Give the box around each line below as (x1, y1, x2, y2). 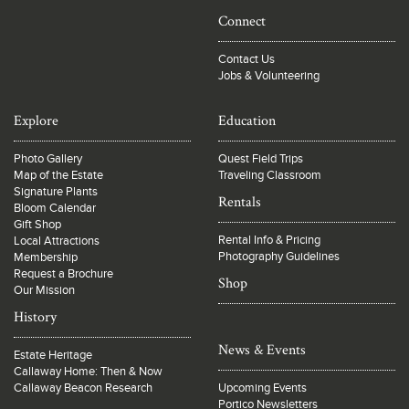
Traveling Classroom (218, 167, 321, 183)
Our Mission (14, 282, 75, 298)
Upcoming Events (218, 380, 307, 395)
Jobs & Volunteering (218, 68, 320, 83)
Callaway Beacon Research (14, 380, 152, 395)
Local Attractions (14, 233, 100, 248)
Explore (14, 110, 58, 131)
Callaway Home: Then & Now (14, 363, 163, 379)
